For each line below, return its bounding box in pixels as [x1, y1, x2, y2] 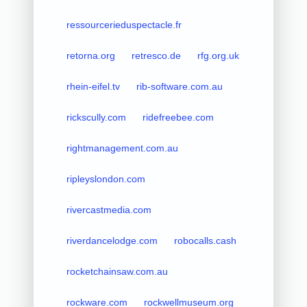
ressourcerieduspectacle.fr [66, 19, 182, 30]
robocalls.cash [173, 234, 236, 246]
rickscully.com [66, 111, 126, 123]
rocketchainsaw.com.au [66, 265, 168, 277]
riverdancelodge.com [66, 234, 158, 246]
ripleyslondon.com [66, 173, 145, 184]
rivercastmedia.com [66, 204, 151, 215]
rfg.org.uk [197, 49, 239, 61]
